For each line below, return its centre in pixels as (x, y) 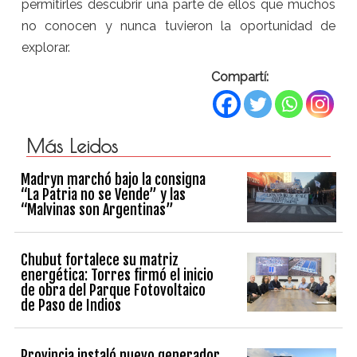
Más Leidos (72, 146)
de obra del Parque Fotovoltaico (114, 290)
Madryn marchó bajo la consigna (114, 179)
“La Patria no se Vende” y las (104, 194)
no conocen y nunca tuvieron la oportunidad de (178, 26)
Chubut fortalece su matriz (100, 259)
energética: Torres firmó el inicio (118, 275)
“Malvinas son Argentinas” (98, 209)
